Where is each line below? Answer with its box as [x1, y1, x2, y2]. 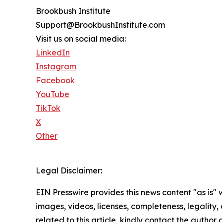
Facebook [36, 75, 75, 86]
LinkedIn [36, 48, 70, 58]
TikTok [36, 103, 60, 113]
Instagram [36, 61, 76, 72]
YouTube [36, 89, 69, 100]
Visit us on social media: [36, 34, 126, 44]
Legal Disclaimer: [36, 166, 102, 176]
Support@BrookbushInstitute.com [36, 20, 165, 30]
